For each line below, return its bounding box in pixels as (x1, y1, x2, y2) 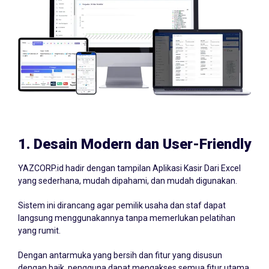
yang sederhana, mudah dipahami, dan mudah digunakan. (18, 175, 237, 186)
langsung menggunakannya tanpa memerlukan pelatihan (18, 213, 235, 223)
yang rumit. (18, 225, 61, 235)
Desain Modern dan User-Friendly (34, 135, 251, 153)
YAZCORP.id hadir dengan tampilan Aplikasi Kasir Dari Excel (18, 163, 241, 173)
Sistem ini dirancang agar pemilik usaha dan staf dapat (18, 200, 226, 210)
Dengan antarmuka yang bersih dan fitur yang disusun (18, 250, 222, 260)
